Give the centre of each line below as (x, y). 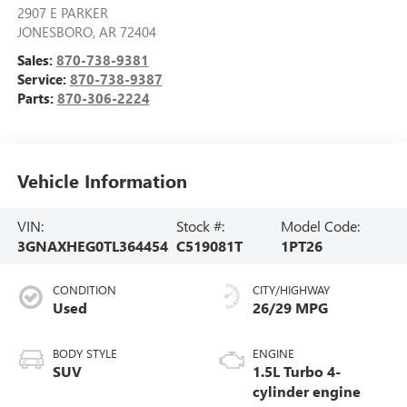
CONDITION (84, 289)
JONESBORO (55, 31)
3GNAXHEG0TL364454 (92, 245)
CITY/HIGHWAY (291, 289)
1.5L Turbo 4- (297, 371)
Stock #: (201, 225)
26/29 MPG (290, 307)
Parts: (37, 98)
